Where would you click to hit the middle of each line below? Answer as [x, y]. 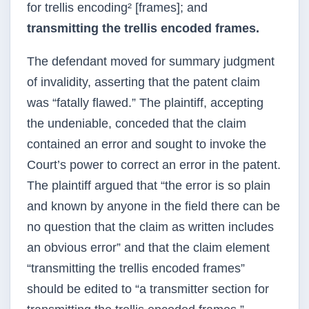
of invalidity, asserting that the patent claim [143, 82]
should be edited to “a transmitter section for [148, 289]
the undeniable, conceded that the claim [137, 123]
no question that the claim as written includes [150, 227]
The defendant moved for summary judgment [151, 61]
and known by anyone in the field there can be [153, 206]
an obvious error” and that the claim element [148, 248]
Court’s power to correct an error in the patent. [154, 165]
